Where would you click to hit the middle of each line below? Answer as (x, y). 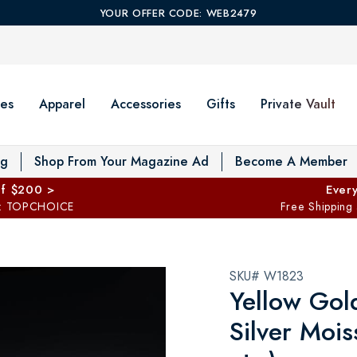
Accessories (146, 104)
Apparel (62, 104)
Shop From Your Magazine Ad (122, 161)
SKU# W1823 (267, 276)
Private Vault (298, 104)
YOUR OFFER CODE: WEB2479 (178, 14)
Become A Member (291, 161)
